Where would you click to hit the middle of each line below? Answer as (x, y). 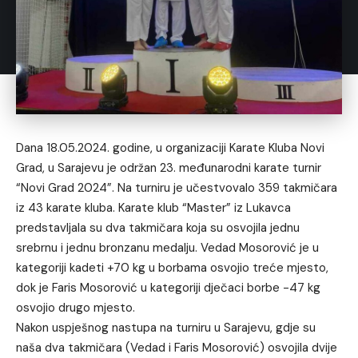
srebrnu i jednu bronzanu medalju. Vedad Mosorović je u (167, 247)
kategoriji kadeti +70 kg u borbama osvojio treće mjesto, (172, 267)
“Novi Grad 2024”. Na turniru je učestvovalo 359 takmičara (177, 187)
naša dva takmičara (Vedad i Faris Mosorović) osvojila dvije (177, 347)
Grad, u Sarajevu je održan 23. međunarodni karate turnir (169, 167)
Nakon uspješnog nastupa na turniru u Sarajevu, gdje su (166, 327)
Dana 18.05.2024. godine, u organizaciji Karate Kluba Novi (170, 147)
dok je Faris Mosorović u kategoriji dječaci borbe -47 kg (168, 287)
